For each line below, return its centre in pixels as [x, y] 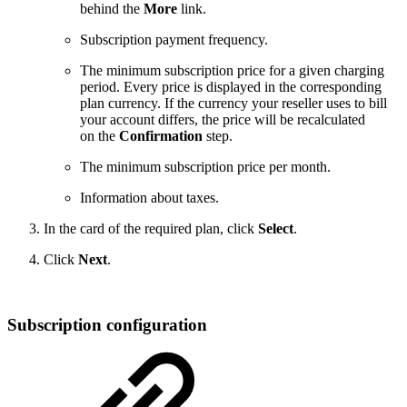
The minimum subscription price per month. [205, 166]
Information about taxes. [149, 197]
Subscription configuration [107, 325]
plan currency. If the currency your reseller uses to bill [233, 103]
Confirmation [161, 135]
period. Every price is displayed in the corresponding [231, 86]
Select [276, 228]
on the [99, 135]
